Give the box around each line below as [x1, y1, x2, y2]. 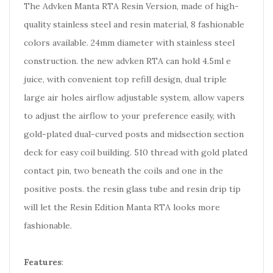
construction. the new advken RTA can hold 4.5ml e [24, 55, 231, 66]
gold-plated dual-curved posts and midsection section [24, 129, 244, 140]
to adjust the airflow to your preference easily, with [24, 110, 235, 121]
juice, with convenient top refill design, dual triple [24, 74, 227, 85]
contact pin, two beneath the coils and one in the [24, 165, 223, 176]
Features [24, 257, 62, 268]
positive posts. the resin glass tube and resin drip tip [24, 183, 241, 194]
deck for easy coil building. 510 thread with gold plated [24, 147, 247, 158]
